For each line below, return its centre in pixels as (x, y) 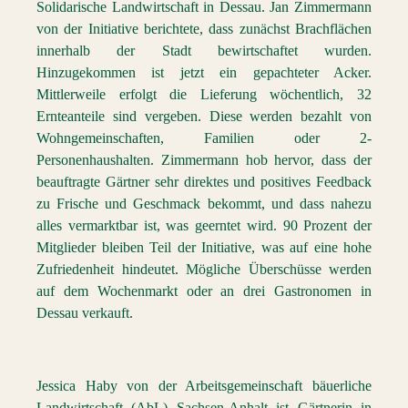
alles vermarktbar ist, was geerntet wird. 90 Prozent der (204, 225)
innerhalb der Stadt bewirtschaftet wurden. (204, 51)
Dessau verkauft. (85, 313)
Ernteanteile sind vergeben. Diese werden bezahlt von (204, 116)
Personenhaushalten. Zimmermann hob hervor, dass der (204, 160)
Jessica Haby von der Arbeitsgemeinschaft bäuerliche (204, 386)
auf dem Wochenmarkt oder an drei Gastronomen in (204, 291)
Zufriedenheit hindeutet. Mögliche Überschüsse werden (204, 269)
